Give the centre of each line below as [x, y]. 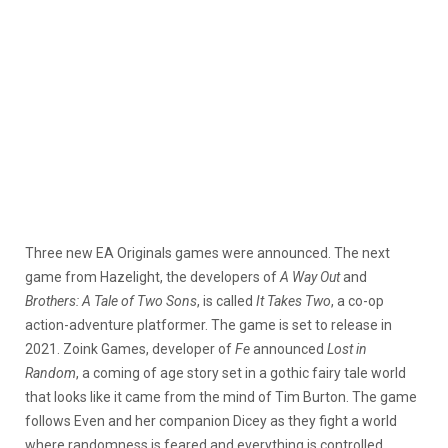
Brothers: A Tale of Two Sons [111, 301]
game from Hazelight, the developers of [152, 277]
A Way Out [310, 277]
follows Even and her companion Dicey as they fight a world [211, 421]
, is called [225, 301]
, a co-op [357, 301]
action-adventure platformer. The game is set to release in [208, 325]
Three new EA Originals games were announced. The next [207, 253]
